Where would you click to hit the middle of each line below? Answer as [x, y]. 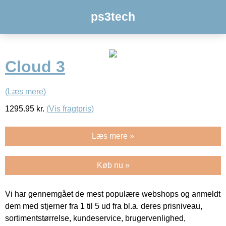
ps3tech [113, 17]
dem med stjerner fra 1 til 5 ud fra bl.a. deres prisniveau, [104, 206]
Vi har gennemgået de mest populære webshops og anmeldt [113, 194]
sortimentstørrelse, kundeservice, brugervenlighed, [95, 218]
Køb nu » [113, 165]
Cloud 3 [35, 67]
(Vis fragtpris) [70, 108]
